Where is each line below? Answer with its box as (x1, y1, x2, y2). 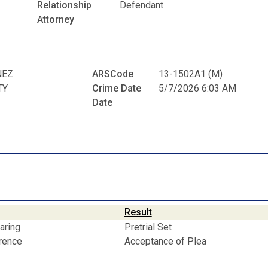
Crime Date (92, 83, 142, 95)
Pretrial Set (124, 221, 174, 233)
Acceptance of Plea (124, 235, 209, 247)
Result (124, 206, 152, 218)
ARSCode (92, 68, 134, 80)
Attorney (37, 13, 74, 25)
